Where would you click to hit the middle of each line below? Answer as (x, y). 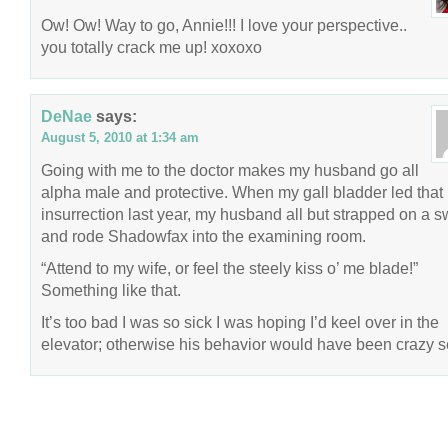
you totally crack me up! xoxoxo (151, 47)
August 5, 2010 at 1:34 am (120, 137)
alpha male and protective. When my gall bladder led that (242, 192)
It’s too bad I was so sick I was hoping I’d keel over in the (240, 322)
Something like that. (111, 290)
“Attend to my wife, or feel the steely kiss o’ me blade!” (229, 268)
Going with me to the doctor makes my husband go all (230, 170)
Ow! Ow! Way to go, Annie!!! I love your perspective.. (224, 25)
